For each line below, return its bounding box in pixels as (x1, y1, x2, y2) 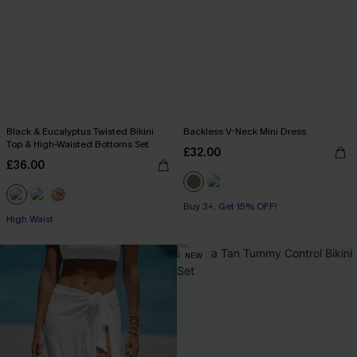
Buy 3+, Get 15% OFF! (183, 200, 277, 213)
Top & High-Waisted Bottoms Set (6, 138, 150, 151)
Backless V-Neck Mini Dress (183, 125, 305, 138)
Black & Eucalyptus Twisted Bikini (6, 125, 154, 138)
